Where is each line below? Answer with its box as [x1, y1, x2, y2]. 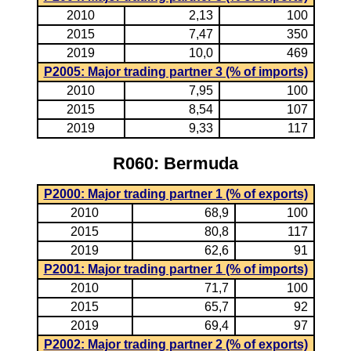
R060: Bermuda [113, 154, 238, 173]
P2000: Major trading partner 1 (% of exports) [43, 187, 308, 201]
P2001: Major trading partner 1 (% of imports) [43, 262, 308, 276]
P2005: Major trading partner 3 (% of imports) [43, 65, 308, 78]
